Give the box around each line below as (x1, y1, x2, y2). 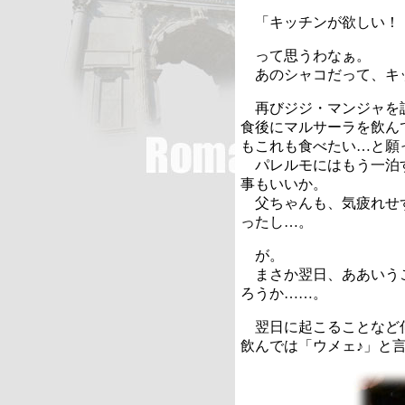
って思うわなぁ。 (240, 48, 371, 63)
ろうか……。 (240, 286, 327, 301)
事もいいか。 (240, 176, 327, 192)
